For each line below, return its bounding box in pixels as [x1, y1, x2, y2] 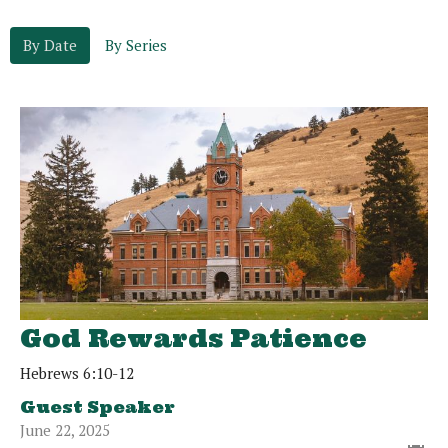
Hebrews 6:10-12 [20, 363, 134, 384]
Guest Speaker [20, 397, 175, 418]
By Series [105, 35, 167, 56]
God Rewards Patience [20, 323, 367, 355]
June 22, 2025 [20, 420, 110, 441]
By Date [23, 35, 77, 56]
